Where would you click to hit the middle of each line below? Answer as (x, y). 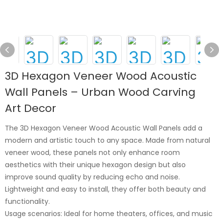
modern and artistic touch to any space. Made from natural (108, 140)
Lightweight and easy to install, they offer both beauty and (105, 189)
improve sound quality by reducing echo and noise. (92, 177)
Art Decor (31, 108)
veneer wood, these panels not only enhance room (92, 152)
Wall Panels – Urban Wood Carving (100, 92)
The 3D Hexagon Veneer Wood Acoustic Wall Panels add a (104, 128)
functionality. (27, 201)
